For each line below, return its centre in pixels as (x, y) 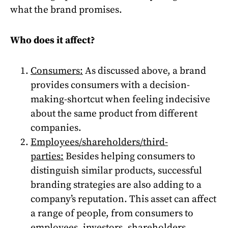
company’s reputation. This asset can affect (123, 199)
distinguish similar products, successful (116, 170)
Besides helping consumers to (130, 156)
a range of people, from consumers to (112, 213)
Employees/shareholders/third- (99, 142)
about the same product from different (114, 113)
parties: (47, 156)
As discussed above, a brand (145, 71)
